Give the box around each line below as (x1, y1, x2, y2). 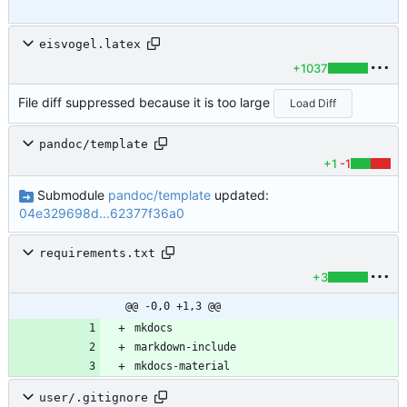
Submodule (33, 186, 108, 203)
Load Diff (290, 96, 337, 111)
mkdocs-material (134, 360, 230, 373)
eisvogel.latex (39, 36, 141, 51)
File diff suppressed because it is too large (18, 94, 273, 111)
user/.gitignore (39, 390, 148, 404)
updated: (210, 186, 269, 203)
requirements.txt (39, 245, 155, 260)
